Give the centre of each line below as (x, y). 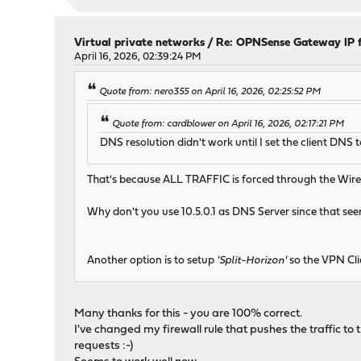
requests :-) (104, 346)
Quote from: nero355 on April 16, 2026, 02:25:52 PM (210, 92)
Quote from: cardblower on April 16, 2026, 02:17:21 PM (228, 124)
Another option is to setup (152, 261)
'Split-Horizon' (252, 261)
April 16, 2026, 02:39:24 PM (138, 57)
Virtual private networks (140, 43)
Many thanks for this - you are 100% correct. (189, 314)
